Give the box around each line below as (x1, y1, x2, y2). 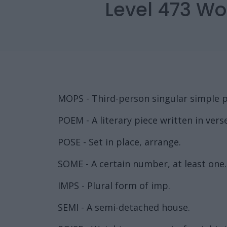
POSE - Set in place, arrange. (58, 135, 181, 148)
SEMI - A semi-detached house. (58, 201, 190, 213)
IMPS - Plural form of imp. (58, 179, 170, 192)
